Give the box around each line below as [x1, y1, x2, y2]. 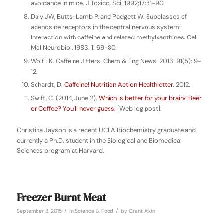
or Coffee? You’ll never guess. [30, 104, 116, 113]
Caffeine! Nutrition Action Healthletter [64, 80, 173, 89]
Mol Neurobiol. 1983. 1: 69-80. [30, 43, 117, 52]
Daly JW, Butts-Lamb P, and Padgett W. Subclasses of [30, 12, 187, 21]
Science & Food [74, 208, 113, 215]
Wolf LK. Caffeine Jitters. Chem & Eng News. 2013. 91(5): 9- [30, 57, 201, 66]
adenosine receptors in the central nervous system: [30, 23, 181, 32]
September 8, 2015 [16, 208, 62, 215]
